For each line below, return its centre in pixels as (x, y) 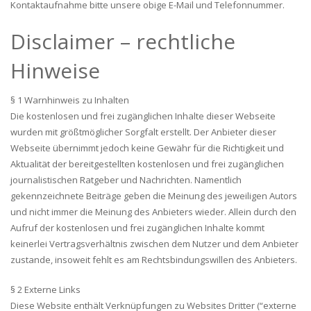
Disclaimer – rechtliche (123, 41)
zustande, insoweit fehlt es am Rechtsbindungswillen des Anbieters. (154, 260)
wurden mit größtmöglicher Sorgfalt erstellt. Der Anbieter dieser (143, 132)
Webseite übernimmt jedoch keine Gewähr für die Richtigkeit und (147, 148)
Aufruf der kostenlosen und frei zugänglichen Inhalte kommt (137, 228)
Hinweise (55, 70)
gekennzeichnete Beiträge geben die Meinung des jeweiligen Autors (154, 196)
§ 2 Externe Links (45, 289)
